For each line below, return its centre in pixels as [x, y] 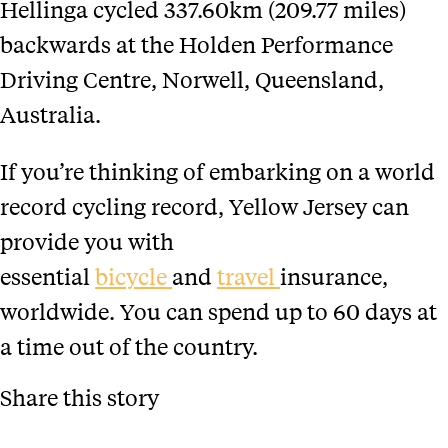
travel [248, 275]
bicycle [133, 275]
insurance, [334, 275]
